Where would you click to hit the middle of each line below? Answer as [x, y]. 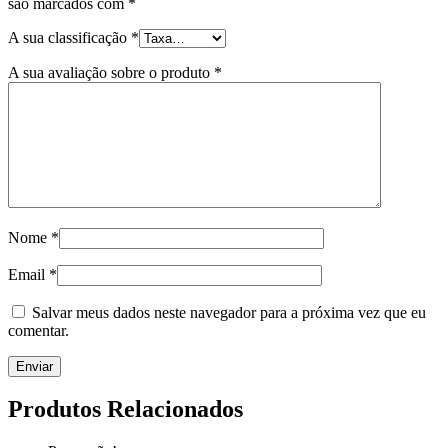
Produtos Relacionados [125, 409]
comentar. [38, 330]
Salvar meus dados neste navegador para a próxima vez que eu [229, 312]
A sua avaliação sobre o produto [111, 72]
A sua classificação [69, 37]
